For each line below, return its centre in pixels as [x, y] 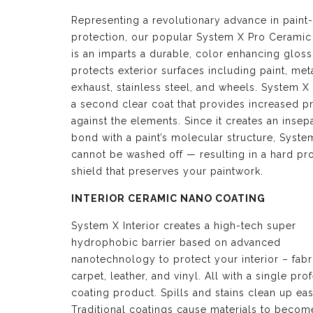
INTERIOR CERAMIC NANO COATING [168, 198]
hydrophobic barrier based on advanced [176, 242]
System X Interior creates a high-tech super [184, 226]
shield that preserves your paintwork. [167, 171]
